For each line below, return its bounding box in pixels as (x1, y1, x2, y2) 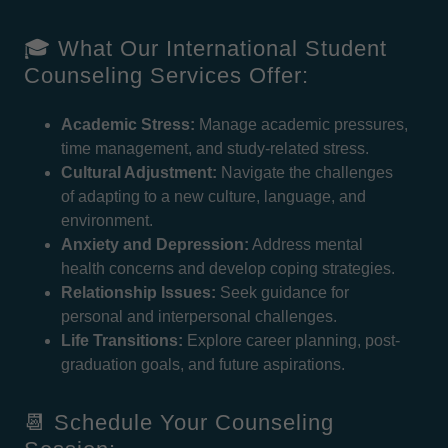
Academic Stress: (60, 116, 195, 133)
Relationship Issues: (60, 284, 216, 301)
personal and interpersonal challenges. (60, 308, 337, 325)
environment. (60, 212, 153, 229)
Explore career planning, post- (182, 332, 400, 349)
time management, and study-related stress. (60, 140, 369, 157)
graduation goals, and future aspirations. (60, 356, 345, 373)
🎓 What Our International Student (24, 36, 387, 61)
